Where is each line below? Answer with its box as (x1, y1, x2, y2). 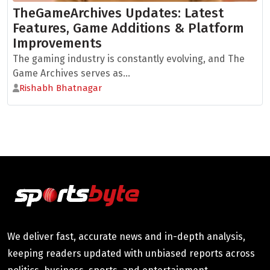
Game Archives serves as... (13, 67, 130, 79)
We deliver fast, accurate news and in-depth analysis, (7, 231, 245, 242)
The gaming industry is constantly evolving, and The (13, 53, 245, 64)
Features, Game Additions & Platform (13, 20, 244, 36)
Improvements (13, 35, 102, 51)
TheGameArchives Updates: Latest (13, 5, 224, 21)
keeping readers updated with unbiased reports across (7, 248, 255, 259)
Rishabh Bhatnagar (19, 83, 102, 93)
